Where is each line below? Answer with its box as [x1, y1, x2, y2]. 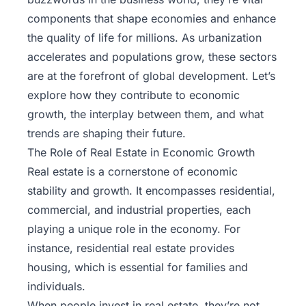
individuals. [27, 279, 85, 294]
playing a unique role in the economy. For [27, 222, 240, 236]
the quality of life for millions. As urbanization [27, 31, 262, 45]
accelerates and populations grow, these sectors [27, 50, 277, 64]
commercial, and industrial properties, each [27, 203, 251, 217]
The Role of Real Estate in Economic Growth [27, 145, 255, 160]
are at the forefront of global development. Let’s [27, 69, 275, 83]
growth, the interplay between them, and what [27, 107, 264, 122]
